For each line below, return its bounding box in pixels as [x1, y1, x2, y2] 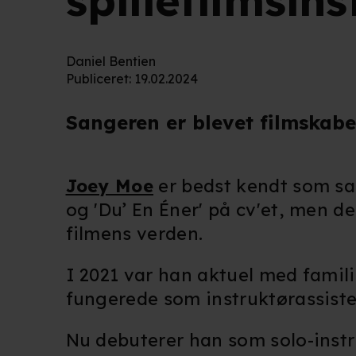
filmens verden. [65, 222, 203, 246]
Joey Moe [65, 175, 154, 198]
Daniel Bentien [65, 53, 156, 69]
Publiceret [65, 71, 129, 87]
